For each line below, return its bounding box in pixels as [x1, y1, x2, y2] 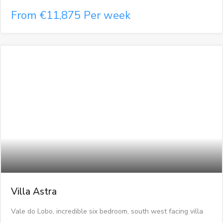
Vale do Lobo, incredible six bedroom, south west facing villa [10, 207, 203, 217]
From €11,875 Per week [10, 8, 130, 23]
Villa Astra [10, 185, 57, 199]
